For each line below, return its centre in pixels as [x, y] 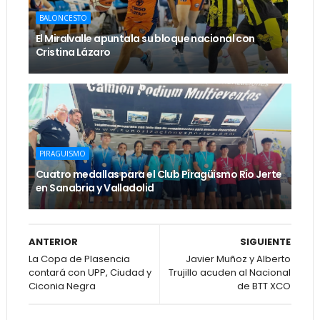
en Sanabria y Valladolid [95, 188]
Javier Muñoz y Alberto [239, 259]
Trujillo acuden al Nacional [230, 273]
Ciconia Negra [62, 286]
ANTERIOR [53, 242]
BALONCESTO [63, 18]
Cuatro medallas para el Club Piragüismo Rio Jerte [159, 175]
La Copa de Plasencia [79, 259]
